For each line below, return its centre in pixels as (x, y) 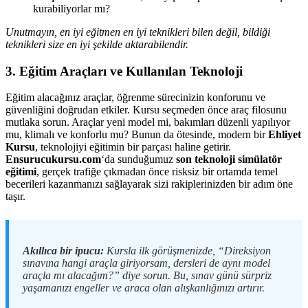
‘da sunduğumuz (139, 159)
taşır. (15, 197)
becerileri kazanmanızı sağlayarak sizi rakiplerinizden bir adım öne (149, 184)
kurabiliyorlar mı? (71, 8)
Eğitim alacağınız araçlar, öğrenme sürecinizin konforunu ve (135, 98)
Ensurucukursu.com (53, 159)
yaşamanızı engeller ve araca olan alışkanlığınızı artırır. (144, 288)
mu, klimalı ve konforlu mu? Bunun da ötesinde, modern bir (137, 135)
